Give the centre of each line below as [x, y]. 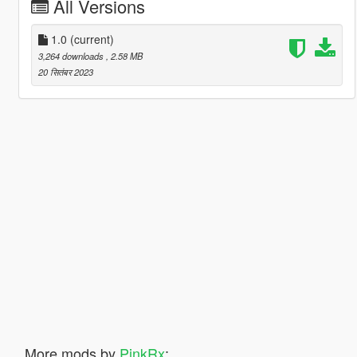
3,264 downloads [72, 55]
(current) [92, 39]
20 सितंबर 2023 [65, 71]
